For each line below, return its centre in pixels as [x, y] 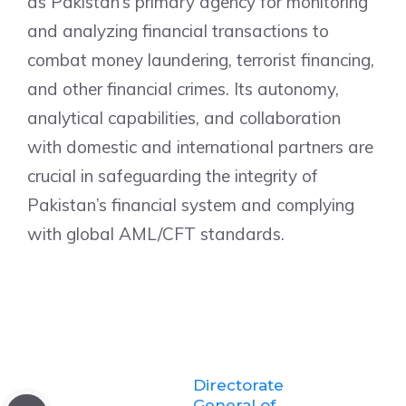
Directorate [238, 385]
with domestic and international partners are [200, 146]
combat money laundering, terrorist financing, [201, 59]
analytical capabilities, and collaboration [184, 117]
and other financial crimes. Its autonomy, [183, 88]
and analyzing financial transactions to [178, 30]
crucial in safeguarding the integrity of [173, 175]
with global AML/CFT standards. [156, 233]
